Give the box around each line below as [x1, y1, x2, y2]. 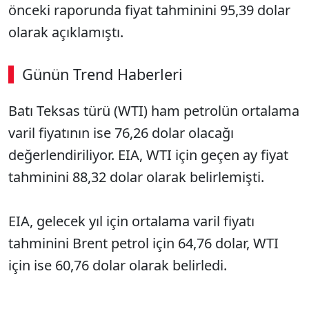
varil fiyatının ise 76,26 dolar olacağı [8, 123, 234, 142]
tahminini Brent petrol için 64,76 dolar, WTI [8, 234, 279, 252]
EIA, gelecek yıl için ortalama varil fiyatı [8, 212, 255, 230]
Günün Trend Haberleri [22, 64, 183, 84]
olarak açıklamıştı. [8, 23, 123, 41]
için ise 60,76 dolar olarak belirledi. [8, 256, 227, 275]
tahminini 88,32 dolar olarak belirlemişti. [8, 168, 264, 186]
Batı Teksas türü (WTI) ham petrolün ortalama [8, 101, 299, 120]
